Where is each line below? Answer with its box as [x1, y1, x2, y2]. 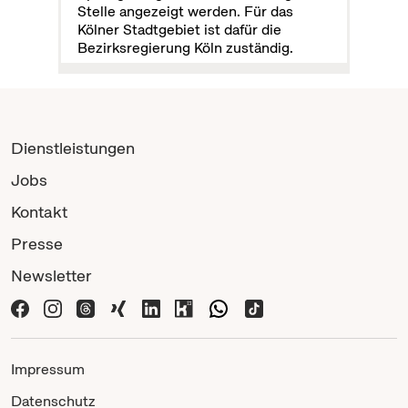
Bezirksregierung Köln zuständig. [77, 37, 294, 57]
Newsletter [11, 264, 92, 286]
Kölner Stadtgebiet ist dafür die [77, 19, 282, 39]
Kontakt [11, 200, 67, 222]
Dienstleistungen [11, 137, 135, 158]
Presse [11, 232, 63, 254]
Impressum [11, 359, 85, 379]
